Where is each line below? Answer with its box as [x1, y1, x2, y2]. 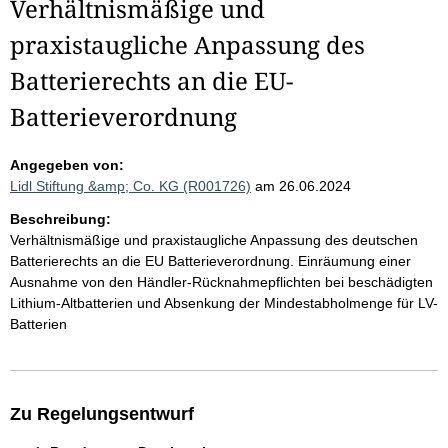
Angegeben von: [10, 157, 124, 173]
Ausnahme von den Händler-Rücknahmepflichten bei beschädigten [10, 274, 433, 290]
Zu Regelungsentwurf [10, 404, 194, 424]
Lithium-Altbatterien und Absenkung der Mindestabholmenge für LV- [10, 295, 438, 311]
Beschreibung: [10, 211, 111, 227]
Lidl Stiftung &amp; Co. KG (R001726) [10, 178, 251, 194]
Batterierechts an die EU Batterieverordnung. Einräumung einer [10, 253, 411, 269]
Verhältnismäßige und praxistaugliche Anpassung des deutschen [10, 232, 418, 248]
